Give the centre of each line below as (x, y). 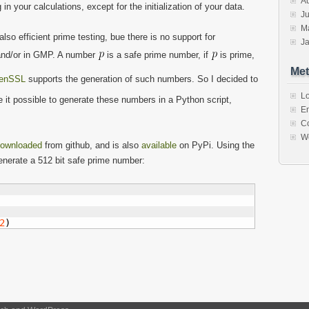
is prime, (236, 55)
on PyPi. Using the (216, 145)
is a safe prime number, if (158, 55)
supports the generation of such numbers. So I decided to (142, 79)
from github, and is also (92, 145)
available (159, 145)
